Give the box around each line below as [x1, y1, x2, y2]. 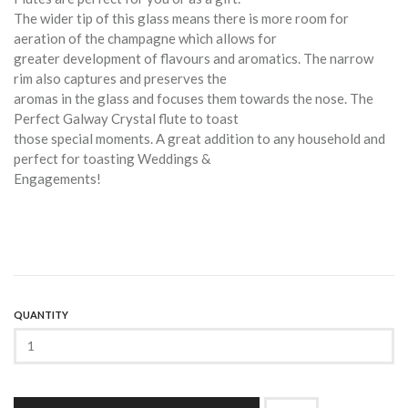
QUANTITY [14, 308, 68, 321]
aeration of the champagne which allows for [14, 29, 277, 46]
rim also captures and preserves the [14, 69, 227, 87]
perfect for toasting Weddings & [14, 149, 210, 167]
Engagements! [14, 169, 104, 187]
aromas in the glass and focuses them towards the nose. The [14, 89, 373, 107]
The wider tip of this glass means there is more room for [14, 9, 349, 26]
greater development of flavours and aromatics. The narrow [14, 49, 373, 66]
